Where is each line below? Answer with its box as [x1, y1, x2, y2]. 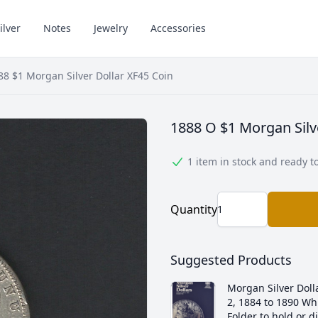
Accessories [150, 21, 207, 35]
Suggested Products [170, 251, 292, 268]
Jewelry [94, 21, 128, 35]
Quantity [170, 202, 217, 217]
